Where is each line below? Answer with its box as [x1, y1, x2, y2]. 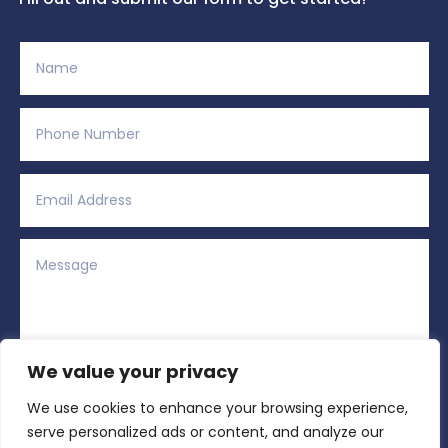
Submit [335, 408, 407, 437]
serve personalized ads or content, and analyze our [27, 422, 384, 442]
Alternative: [6, 403, 100, 427]
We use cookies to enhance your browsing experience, [27, 398, 408, 418]
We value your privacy [27, 359, 238, 384]
